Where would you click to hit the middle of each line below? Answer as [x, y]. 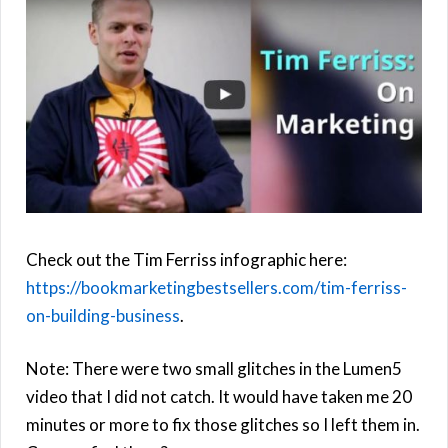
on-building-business [103, 316]
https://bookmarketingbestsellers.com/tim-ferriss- [216, 288]
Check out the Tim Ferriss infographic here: [186, 260]
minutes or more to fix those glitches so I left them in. [223, 425]
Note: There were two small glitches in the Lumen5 [214, 369]
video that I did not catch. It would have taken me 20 [219, 397]
